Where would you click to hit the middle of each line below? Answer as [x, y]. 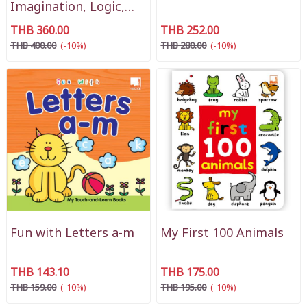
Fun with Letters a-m [72, 234]
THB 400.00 [33, 46]
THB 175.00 [190, 273]
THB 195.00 [184, 288]
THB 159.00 [33, 288]
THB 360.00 [39, 30]
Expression [42, 23]
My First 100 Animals [222, 234]
